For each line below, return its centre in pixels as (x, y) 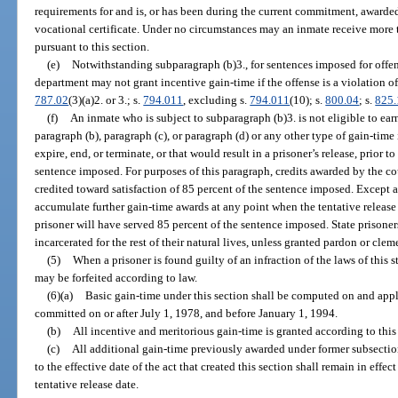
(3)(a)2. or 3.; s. (106, 99)
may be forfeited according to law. (116, 277)
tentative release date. (87, 384)
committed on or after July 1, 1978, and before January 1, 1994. (187, 313)
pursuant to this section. (92, 46)
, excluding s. (217, 99)
